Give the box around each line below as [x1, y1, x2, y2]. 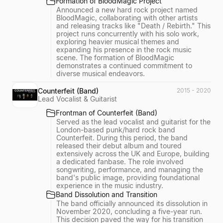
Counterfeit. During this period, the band [56, 133, 188, 142]
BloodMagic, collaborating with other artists [56, 13, 198, 22]
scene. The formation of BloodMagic [56, 53, 174, 62]
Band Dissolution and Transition [56, 190, 157, 199]
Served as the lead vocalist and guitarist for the [56, 117, 211, 126]
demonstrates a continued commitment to [56, 61, 192, 70]
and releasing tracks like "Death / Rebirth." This [56, 21, 211, 30]
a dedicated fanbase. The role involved [56, 157, 184, 166]
